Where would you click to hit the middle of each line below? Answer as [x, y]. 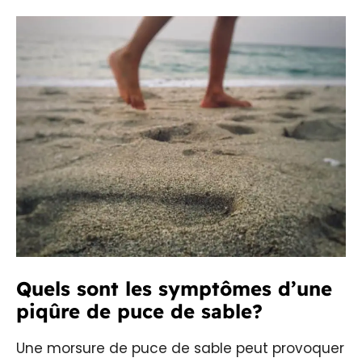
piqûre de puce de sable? [139, 311]
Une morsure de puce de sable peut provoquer [180, 349]
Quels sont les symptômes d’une [174, 289]
